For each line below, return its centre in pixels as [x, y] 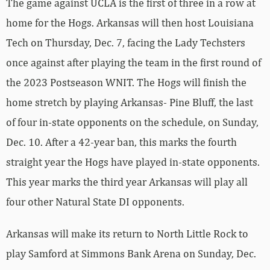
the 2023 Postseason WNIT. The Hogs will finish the [126, 83]
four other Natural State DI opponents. [95, 202]
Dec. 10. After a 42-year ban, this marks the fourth [121, 142]
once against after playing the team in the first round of [133, 63]
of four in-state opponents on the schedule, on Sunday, [132, 122]
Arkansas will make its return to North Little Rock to [127, 234]
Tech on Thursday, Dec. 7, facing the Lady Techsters [126, 43]
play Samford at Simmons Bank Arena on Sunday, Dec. [131, 254]
